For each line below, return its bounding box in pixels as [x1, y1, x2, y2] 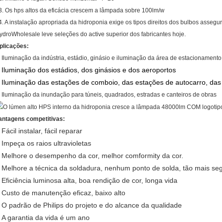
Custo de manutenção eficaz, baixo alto [1, 188, 125, 197]
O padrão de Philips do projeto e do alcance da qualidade [1, 201, 182, 209]
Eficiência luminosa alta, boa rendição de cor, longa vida [1, 176, 177, 184]
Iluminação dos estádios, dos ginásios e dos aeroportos [1, 66, 176, 74]
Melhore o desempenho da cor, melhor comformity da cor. [1, 151, 183, 160]
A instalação [4, 19, 37, 26]
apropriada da [37, 19, 78, 26]
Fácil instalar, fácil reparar [1, 126, 82, 135]
